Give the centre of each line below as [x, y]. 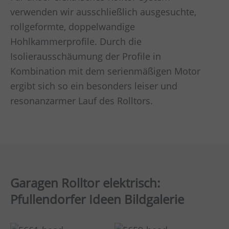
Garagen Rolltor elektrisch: [85, 182]
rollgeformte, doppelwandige [73, 27]
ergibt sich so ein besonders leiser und [94, 86]
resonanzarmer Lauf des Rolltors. [82, 101]
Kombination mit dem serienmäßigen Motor [105, 71]
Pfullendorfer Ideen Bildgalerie [97, 199]
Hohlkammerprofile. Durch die [76, 41]
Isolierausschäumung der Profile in [86, 56]
